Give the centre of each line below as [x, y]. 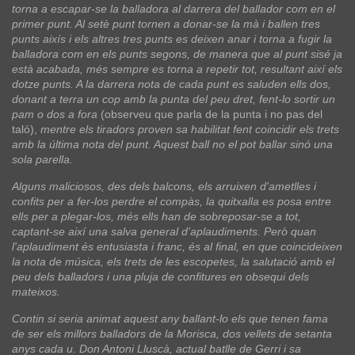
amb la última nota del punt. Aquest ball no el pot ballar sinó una [172, 144]
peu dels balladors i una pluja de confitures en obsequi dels [160, 276]
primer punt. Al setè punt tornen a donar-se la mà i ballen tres [166, 23]
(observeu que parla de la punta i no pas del [210, 114]
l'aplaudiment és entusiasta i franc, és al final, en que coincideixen [177, 246]
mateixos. [36, 291]
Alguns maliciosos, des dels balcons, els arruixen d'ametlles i [164, 186]
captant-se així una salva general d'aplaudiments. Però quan [164, 231]
